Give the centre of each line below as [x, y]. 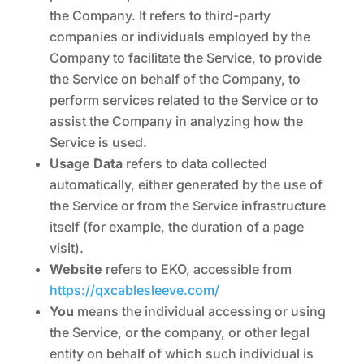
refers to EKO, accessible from [197, 269]
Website [76, 269]
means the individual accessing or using [199, 311]
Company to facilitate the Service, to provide [185, 58]
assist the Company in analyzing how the [176, 121]
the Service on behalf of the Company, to [175, 79]
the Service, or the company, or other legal [179, 332]
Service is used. [98, 142]
